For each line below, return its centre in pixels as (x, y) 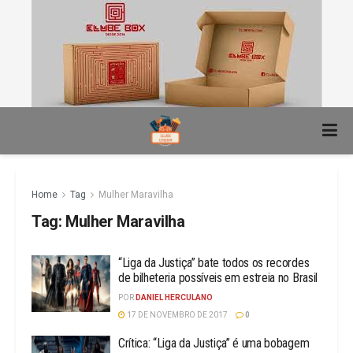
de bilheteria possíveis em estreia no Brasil (218, 278)
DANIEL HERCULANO (174, 297)
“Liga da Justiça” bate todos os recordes (214, 263)
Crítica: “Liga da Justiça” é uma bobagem (214, 343)
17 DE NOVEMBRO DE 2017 (176, 315)
